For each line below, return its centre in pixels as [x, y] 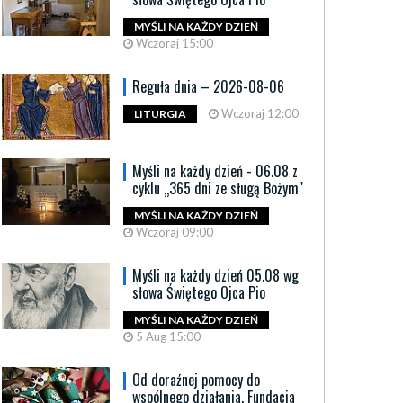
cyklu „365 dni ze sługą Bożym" [218, 188]
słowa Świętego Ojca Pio [199, 292]
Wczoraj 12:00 [259, 113]
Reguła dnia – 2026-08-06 [208, 86]
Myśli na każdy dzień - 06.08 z [215, 170]
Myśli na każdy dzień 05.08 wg [215, 275]
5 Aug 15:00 [167, 336]
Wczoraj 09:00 [173, 232]
